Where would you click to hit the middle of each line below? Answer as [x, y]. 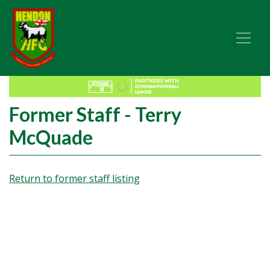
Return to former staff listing [74, 178]
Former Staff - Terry [95, 114]
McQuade [51, 137]
